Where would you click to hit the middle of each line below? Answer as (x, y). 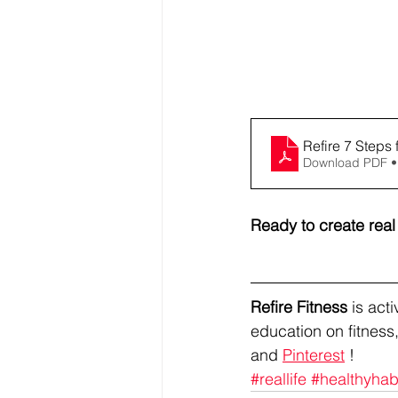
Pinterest (314, 355)
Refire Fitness (299, 307)
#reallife (279, 379)
